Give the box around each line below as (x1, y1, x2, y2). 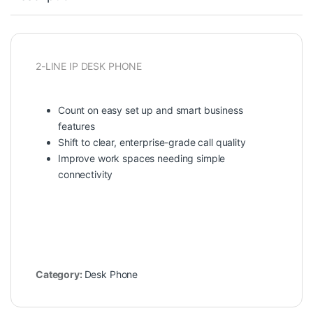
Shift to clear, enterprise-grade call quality (58, 136, 246, 149)
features (58, 120, 95, 133)
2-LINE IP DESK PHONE (36, 60, 143, 73)
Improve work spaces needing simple (58, 152, 226, 165)
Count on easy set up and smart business (58, 104, 243, 117)
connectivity (58, 168, 113, 181)
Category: (36, 268, 85, 281)
